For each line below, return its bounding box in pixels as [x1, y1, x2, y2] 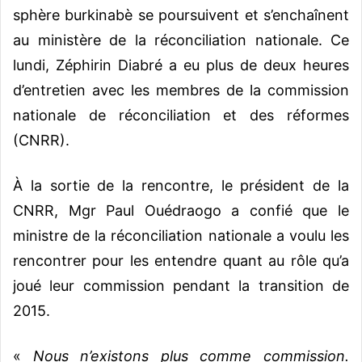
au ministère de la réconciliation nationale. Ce [13, 31, 349, 48]
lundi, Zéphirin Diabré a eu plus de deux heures [13, 56, 349, 74]
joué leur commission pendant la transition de [13, 276, 349, 294]
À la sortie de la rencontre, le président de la [13, 176, 349, 194]
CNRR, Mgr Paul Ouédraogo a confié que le [13, 201, 349, 219]
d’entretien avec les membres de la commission [13, 81, 349, 99]
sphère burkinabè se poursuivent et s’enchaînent [13, 6, 349, 23]
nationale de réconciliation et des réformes [13, 106, 349, 124]
